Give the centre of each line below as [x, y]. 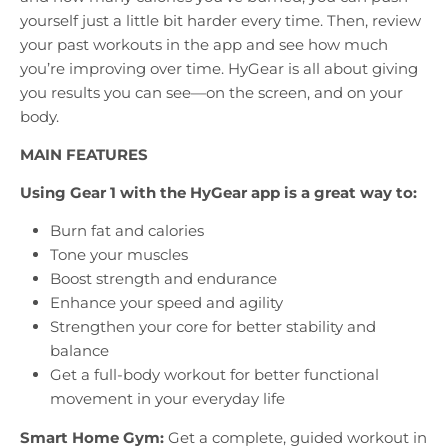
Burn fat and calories [127, 231]
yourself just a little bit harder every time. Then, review [220, 21]
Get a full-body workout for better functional [214, 375]
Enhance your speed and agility [166, 303]
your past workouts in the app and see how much [204, 45]
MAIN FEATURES [84, 155]
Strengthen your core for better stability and [213, 327]
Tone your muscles [119, 255]
